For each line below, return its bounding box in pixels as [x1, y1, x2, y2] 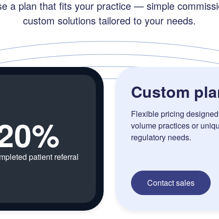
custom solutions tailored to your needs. [23, 13, 196, 27]
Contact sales [147, 177, 195, 188]
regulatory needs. [131, 131, 191, 143]
